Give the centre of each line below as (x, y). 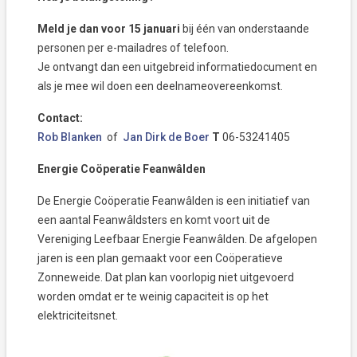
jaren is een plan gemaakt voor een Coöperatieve (160, 259)
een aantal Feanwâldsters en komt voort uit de (154, 220)
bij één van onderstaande (246, 29)
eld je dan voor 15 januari (115, 29)
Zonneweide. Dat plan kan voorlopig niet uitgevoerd (166, 278)
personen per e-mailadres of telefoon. (133, 48)
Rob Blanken (70, 137)
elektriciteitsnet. (78, 316)
